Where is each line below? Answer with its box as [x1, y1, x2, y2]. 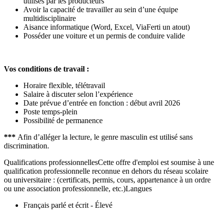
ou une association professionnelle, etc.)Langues [4, 184, 152, 193]
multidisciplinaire [23, 14, 76, 22]
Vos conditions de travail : [4, 65, 91, 73]
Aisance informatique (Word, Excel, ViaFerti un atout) [23, 23, 192, 31]
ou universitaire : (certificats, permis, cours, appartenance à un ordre [4, 176, 211, 184]
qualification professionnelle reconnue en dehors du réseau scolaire [4, 167, 208, 175]
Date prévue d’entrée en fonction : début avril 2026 [23, 99, 180, 107]
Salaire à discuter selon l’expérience [23, 90, 133, 98]
